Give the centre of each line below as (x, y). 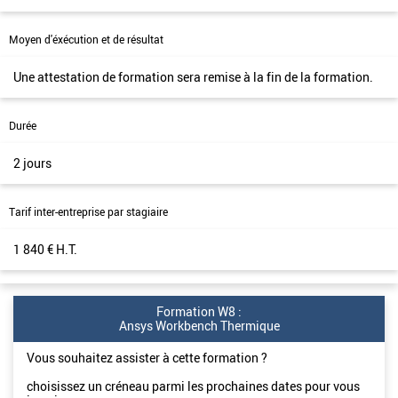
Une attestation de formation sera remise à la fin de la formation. (193, 77)
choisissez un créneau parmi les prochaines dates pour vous (193, 386)
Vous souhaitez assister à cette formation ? (147, 358)
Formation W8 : (199, 311)
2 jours (32, 163)
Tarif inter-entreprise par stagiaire (88, 212)
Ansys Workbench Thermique (199, 326)
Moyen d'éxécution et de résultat (86, 40)
